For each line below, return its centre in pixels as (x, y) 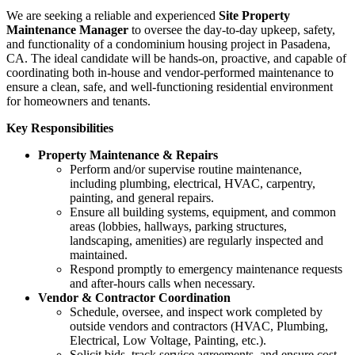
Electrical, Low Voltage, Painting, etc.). (168, 341)
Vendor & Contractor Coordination (134, 298)
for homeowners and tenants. (78, 101)
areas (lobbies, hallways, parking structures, (178, 227)
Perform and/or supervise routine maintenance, (186, 170)
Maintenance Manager (69, 30)
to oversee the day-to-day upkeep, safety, (233, 30)
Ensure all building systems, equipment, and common (203, 212)
